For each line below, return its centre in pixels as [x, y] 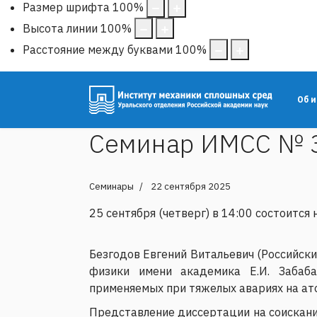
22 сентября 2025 [191, 186]
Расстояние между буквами [98, 49]
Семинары [111, 186]
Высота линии [60, 28]
